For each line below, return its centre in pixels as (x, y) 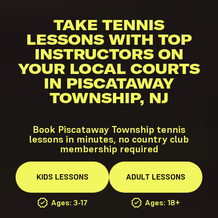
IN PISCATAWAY (109, 83)
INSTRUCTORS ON (109, 54)
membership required (109, 149)
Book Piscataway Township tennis (109, 129)
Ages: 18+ (163, 202)
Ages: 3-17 (68, 202)
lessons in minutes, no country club (109, 139)
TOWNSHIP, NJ (109, 98)
